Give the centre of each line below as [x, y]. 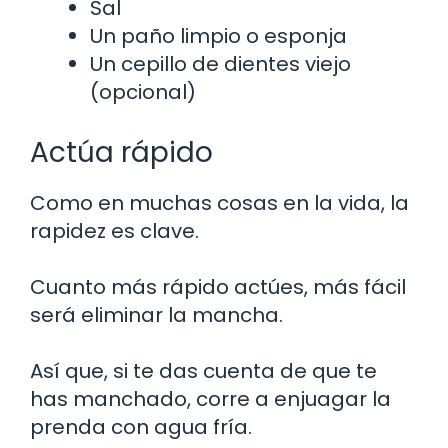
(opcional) [143, 91]
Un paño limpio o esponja [218, 35]
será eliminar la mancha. [156, 314]
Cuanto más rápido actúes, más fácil [218, 286]
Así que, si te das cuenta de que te [203, 370]
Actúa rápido [121, 152]
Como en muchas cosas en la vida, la [219, 202]
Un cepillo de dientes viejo [220, 63]
